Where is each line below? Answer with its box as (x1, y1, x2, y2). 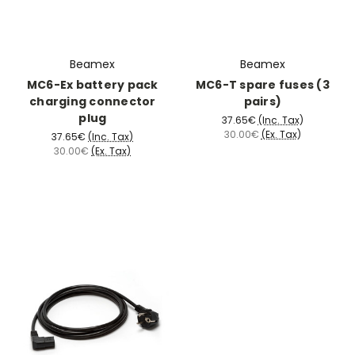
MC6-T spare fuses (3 (195, 77, 330, 94)
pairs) (243, 94, 281, 110)
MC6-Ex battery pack (26, 77, 158, 94)
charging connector (29, 94, 156, 110)
